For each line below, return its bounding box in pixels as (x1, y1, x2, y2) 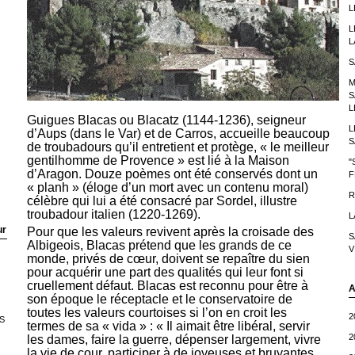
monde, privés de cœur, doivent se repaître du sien (26, 252, 310, 266)
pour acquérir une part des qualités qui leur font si (26, 265, 303, 280)
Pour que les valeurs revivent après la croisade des (26, 225, 314, 239)
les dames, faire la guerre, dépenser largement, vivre (26, 333, 321, 347)
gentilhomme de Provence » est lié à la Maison (26, 154, 289, 168)
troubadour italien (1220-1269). (26, 208, 200, 222)
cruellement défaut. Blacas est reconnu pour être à (26, 279, 308, 293)
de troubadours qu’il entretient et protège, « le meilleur (26, 140, 329, 155)
